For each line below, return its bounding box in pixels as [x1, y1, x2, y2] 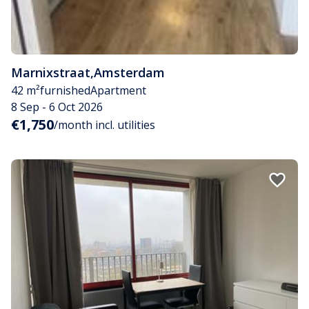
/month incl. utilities [54, 117, 155, 133]
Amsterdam [94, 64, 165, 81]
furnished [40, 83, 90, 99]
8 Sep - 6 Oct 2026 [11, 99, 103, 115]
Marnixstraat [11, 64, 90, 81]
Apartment [90, 83, 146, 99]
